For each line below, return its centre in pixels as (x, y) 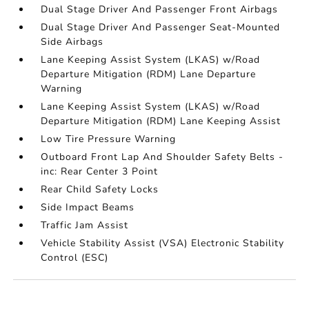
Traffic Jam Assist (85, 225)
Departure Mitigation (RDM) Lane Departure (149, 74)
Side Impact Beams (88, 207)
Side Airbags (72, 41)
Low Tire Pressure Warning (109, 139)
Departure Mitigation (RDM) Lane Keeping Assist (161, 121)
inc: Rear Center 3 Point (100, 171)
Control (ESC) (75, 257)
